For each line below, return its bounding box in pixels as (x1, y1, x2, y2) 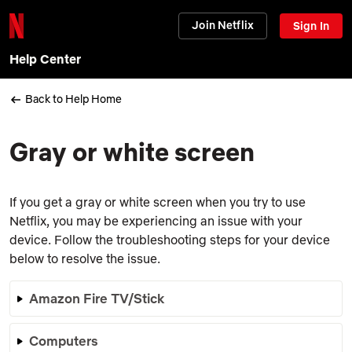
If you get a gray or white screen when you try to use (9, 193, 306, 210)
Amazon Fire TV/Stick (29, 289, 165, 306)
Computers (29, 332, 98, 349)
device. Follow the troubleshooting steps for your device (9, 231, 330, 247)
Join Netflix (192, 18, 255, 32)
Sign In (293, 19, 329, 33)
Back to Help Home (25, 92, 122, 106)
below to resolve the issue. (9, 250, 160, 266)
